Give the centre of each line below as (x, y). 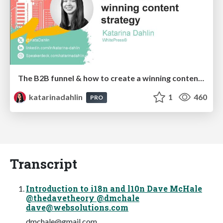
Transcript (44, 164)
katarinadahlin (56, 97)
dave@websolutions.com (77, 208)
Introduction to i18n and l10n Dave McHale (114, 189)
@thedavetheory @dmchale (83, 198)
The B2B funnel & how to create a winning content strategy (201, 78)
